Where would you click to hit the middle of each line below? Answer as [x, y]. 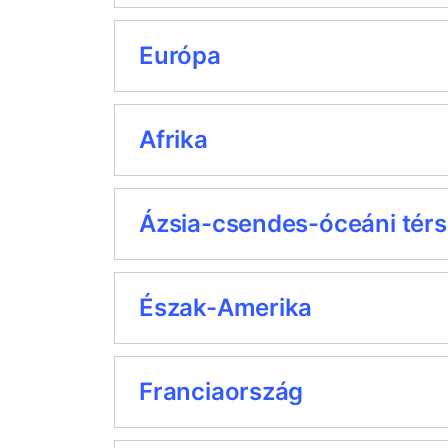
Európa [180, 55]
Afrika [173, 139]
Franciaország [221, 391]
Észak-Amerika [226, 307]
